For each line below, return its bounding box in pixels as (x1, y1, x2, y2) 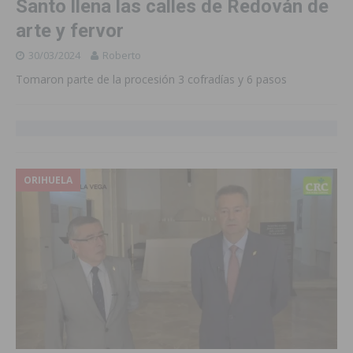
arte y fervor (16, 19, 124, 42)
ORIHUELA (24, 173, 72, 187)
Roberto (102, 47, 141, 62)
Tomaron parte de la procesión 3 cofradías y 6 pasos (16, 71, 287, 87)
